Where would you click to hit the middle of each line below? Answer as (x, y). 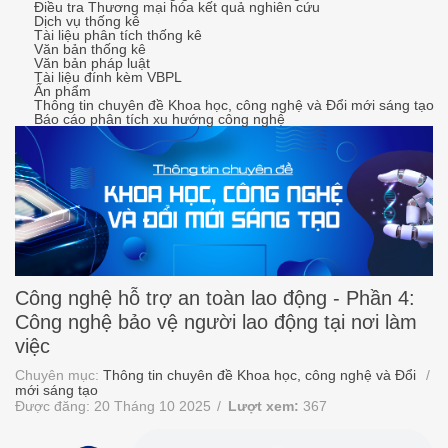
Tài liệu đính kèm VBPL (108, 77)
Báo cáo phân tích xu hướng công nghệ (159, 119)
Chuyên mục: (59, 375)
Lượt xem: (263, 406)
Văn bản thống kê (90, 49)
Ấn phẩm (62, 91)
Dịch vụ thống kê (87, 21)
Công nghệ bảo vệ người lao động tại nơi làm (216, 322)
